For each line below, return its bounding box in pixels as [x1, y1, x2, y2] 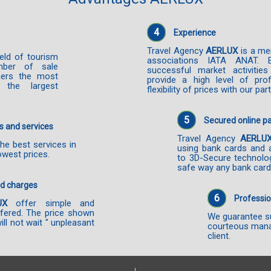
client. [207, 230, 231, 241]
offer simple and [7, 197, 95, 209]
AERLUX [206, 45, 238, 56]
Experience [174, 27, 217, 38]
